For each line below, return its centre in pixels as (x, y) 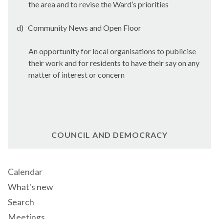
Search (21, 202)
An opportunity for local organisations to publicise (112, 51)
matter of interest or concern (77, 75)
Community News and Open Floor (84, 28)
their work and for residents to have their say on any (114, 63)
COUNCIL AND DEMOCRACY (109, 135)
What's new (30, 187)
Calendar (25, 172)
